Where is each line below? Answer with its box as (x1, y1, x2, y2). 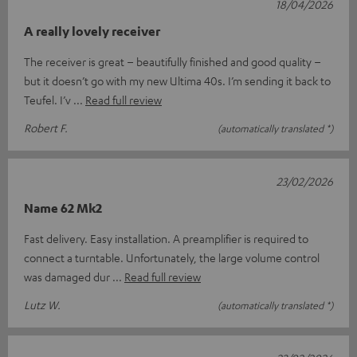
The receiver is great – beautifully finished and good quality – (24, 53, 321, 69)
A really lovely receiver (24, 22, 160, 39)
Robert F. (24, 120, 68, 135)
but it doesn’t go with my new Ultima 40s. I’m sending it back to (24, 73, 331, 88)
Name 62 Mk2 (24, 199, 102, 216)
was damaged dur (24, 269, 112, 284)
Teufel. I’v (24, 92, 73, 107)
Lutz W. (24, 296, 61, 312)
